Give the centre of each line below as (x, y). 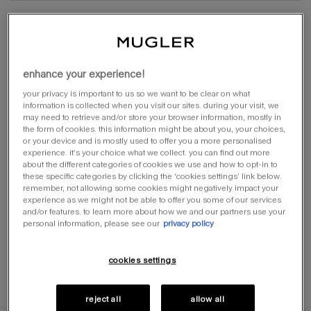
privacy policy (189, 224)
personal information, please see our (92, 224)
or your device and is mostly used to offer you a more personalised (148, 141)
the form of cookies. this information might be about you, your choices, (154, 129)
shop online (153, 33)
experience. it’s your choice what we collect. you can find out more (147, 153)
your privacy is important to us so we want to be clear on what (137, 94)
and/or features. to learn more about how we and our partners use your (154, 212)
